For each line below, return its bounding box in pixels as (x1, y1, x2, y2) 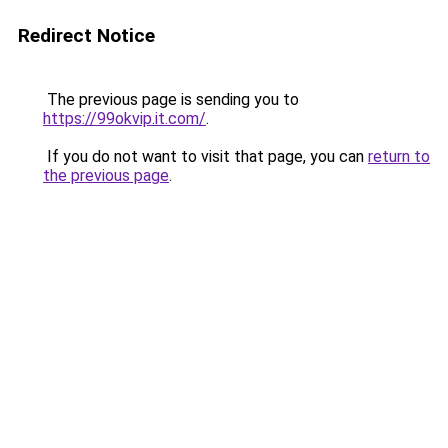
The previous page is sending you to (43, 90, 299, 109)
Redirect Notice (18, 24, 155, 47)
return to (368, 147, 430, 166)
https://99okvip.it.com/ (43, 109, 206, 128)
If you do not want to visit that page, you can (43, 147, 368, 166)
